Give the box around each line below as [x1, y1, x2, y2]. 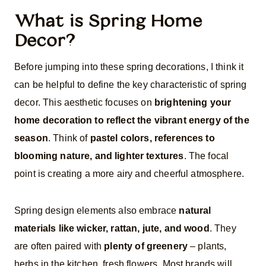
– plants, [188, 241, 227, 252]
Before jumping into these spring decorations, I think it [14, 62, 244, 72]
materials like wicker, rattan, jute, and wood [14, 223, 210, 234]
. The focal [183, 151, 229, 161]
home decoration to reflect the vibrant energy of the [14, 115, 249, 126]
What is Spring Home [14, 10, 202, 31]
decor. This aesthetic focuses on [14, 97, 152, 108]
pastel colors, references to [90, 133, 215, 144]
